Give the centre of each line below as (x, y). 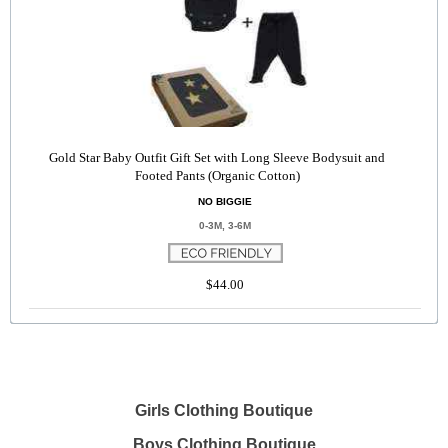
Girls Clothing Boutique (224, 410)
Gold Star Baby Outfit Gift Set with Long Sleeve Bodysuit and (217, 157)
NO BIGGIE (225, 201)
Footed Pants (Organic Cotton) (217, 175)
